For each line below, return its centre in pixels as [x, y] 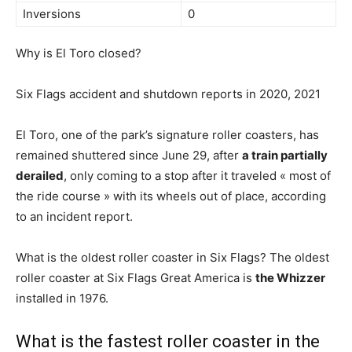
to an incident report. [74, 216]
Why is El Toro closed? [79, 53]
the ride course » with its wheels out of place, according [171, 196]
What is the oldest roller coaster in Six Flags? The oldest [172, 257]
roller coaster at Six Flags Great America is [136, 278]
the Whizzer [290, 278]
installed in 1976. [62, 298]
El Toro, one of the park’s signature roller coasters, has [167, 135]
